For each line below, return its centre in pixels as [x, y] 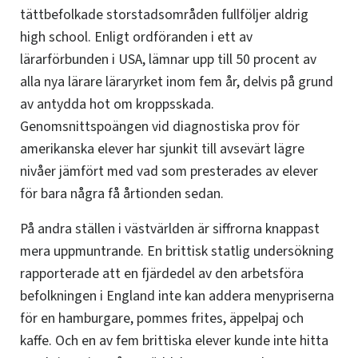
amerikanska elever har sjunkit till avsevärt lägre [162, 149]
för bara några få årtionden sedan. [122, 194]
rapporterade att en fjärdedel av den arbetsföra [162, 274]
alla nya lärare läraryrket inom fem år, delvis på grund [177, 82]
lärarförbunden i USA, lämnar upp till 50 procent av [168, 60]
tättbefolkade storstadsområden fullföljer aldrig [164, 15]
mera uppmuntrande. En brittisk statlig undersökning [177, 252]
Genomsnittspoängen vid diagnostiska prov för [160, 127]
